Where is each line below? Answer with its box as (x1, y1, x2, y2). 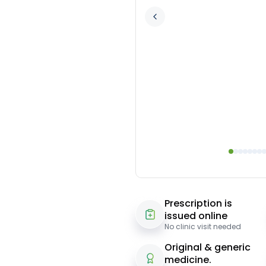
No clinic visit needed (164, 221, 241, 232)
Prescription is (164, 196, 232, 210)
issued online (164, 208, 227, 223)
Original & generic (164, 240, 251, 254)
